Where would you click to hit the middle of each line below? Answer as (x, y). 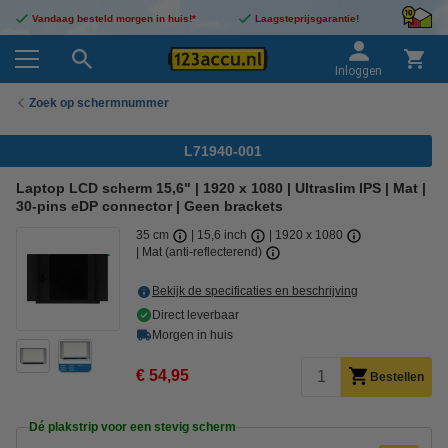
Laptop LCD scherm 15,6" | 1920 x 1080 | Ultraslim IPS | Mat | (221, 188)
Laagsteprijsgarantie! (307, 18)
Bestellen (397, 377)
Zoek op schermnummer (99, 102)
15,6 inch (223, 235)
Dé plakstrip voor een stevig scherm (132, 427)
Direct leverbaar (195, 315)
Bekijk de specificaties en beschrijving (255, 291)
